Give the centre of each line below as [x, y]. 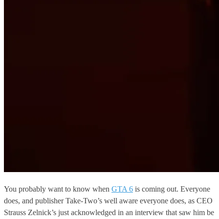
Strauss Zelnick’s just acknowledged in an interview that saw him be [109, 213]
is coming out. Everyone [172, 189]
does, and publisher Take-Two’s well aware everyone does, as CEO [108, 201]
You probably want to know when [58, 189]
